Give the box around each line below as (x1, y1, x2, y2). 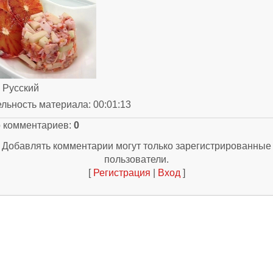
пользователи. (104, 154, 169, 165)
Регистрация (93, 168, 151, 178)
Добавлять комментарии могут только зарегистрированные (2, 141, 271, 151)
